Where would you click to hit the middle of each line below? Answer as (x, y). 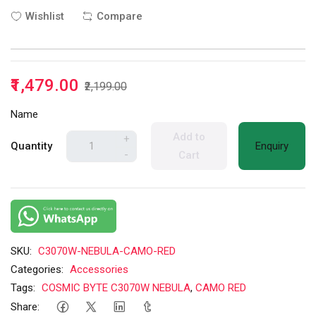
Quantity (31, 146)
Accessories (99, 269)
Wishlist (45, 16)
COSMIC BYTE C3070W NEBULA (116, 287)
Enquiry (272, 146)
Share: (25, 307)
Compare (120, 16)
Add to (189, 137)
